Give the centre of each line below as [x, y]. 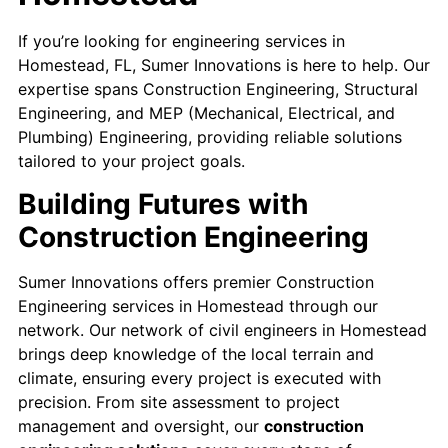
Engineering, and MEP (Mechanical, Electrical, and [206, 113]
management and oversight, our [141, 425]
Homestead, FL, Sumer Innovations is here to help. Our [224, 65]
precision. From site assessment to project [179, 401]
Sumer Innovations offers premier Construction [196, 281]
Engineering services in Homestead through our [198, 305]
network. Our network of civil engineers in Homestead [222, 329]
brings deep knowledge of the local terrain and [196, 353]
